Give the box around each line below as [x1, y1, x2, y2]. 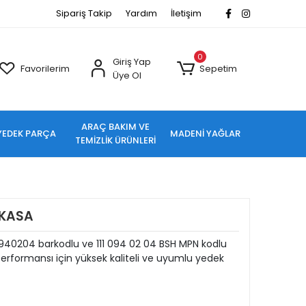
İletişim [171, 7, 201, 20]
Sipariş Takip [56, 7, 112, 20]
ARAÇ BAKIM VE [81, 120, 150, 133]
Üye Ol [112, 69, 141, 82]
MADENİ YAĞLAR [169, 127, 240, 140]
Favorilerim [20, 62, 70, 75]
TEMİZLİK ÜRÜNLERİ [75, 134, 156, 147]
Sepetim [199, 62, 237, 75]
